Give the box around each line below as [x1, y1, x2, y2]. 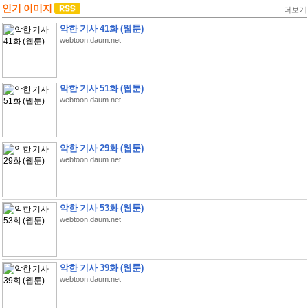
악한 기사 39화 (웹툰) [59, 263, 144, 273]
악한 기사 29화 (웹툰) [59, 143, 144, 153]
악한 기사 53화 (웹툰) [59, 203, 144, 213]
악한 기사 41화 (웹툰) [59, 23, 144, 34]
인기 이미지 [1, 3, 54, 14]
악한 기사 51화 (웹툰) [59, 83, 144, 93]
